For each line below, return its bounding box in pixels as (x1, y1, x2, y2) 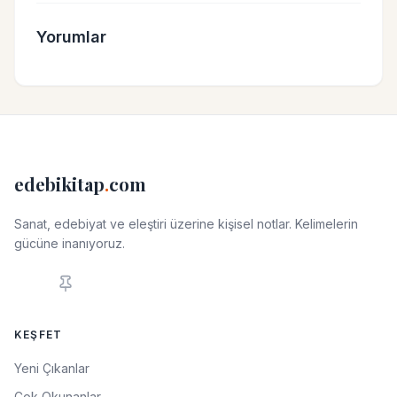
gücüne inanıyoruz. (14, 235, 125, 251)
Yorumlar (36, 27, 106, 46)
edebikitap (14, 171, 105, 196)
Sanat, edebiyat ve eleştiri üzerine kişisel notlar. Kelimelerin (14, 215, 358, 231)
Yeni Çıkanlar (14, 360, 90, 376)
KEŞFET (14, 327, 63, 341)
